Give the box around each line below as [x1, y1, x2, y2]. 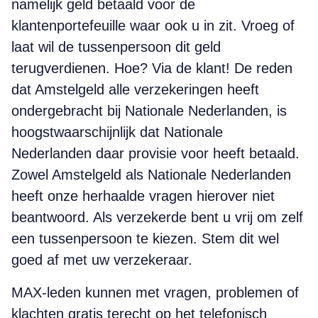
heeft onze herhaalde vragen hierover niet [11, 188, 275, 204]
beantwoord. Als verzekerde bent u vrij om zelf [11, 209, 303, 225]
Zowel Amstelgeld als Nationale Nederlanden [11, 167, 291, 182]
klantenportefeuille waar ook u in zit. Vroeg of [11, 18, 295, 33]
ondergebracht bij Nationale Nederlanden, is [11, 103, 287, 119]
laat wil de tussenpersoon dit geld [11, 39, 221, 55]
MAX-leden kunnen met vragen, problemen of [11, 285, 299, 300]
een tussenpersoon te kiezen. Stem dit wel [11, 231, 279, 246]
